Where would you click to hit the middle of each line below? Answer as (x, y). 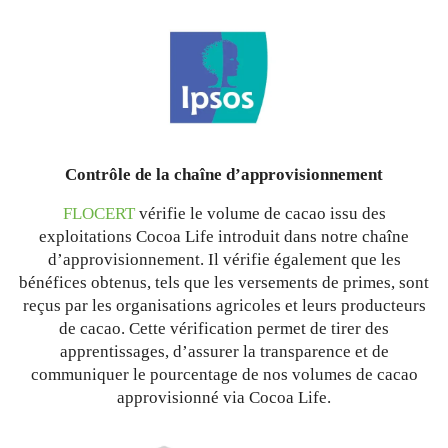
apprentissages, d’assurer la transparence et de (224, 352)
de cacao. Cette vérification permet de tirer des (224, 329)
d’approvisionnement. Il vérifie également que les (224, 260)
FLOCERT (98, 214)
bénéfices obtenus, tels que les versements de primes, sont (224, 283)
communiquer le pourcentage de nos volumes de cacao (224, 375)
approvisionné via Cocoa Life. (224, 398)
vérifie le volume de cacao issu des (260, 214)
